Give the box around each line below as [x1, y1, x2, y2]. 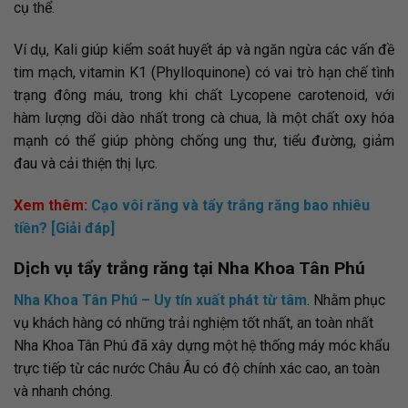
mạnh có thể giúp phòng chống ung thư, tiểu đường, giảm [14, 131, 394, 149]
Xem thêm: [14, 196, 91, 214]
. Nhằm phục [307, 291, 385, 309]
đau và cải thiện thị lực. [14, 154, 158, 172]
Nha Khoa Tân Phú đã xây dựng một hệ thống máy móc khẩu [14, 337, 390, 354]
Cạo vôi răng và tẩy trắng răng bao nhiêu [91, 196, 370, 214]
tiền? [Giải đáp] [14, 219, 115, 237]
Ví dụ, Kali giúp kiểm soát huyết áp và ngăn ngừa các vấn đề [14, 40, 394, 58]
